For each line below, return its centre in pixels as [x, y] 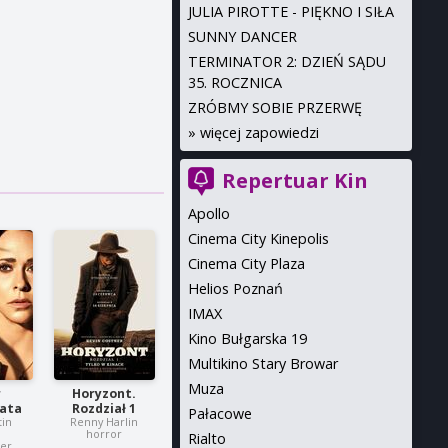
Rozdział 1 [104, 409]
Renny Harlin [104, 422]
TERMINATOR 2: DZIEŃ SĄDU [286, 61]
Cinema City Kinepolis [258, 238]
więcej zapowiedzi [259, 132]
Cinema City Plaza [246, 263]
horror [104, 434]
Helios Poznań [235, 288]
